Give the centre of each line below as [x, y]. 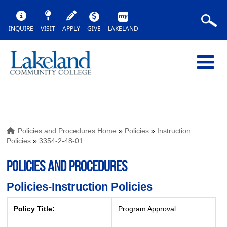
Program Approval [147, 209]
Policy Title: [34, 209]
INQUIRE [21, 29]
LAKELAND [123, 29]
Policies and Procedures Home [67, 131]
